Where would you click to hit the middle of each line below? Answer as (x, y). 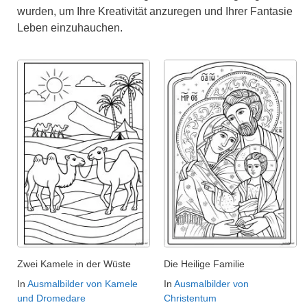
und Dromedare (51, 298)
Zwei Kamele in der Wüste (74, 263)
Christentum (190, 298)
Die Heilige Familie (204, 263)
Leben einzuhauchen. (70, 27)
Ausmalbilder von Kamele (83, 283)
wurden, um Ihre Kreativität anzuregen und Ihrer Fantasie (155, 11)
